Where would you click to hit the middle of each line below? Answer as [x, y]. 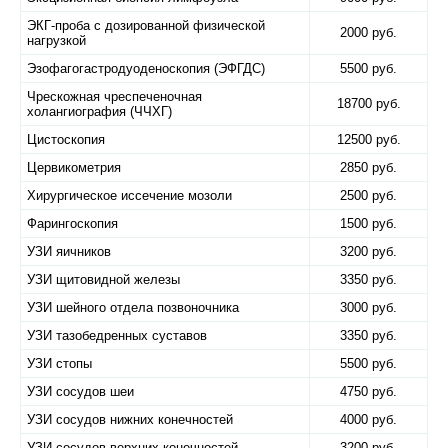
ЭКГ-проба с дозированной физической [146, 25]
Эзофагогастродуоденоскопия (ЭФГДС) [146, 68]
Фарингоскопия [72, 223]
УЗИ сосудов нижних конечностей [130, 419]
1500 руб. [368, 223]
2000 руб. [368, 32]
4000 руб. [368, 419]
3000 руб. [368, 307]
